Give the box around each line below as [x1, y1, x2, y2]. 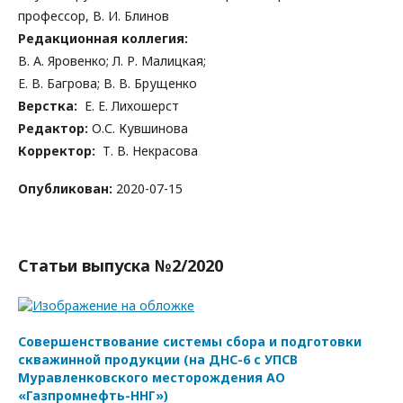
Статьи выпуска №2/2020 [18, 255, 223, 276]
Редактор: [18, 120, 88, 137]
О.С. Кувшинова [88, 120, 188, 137]
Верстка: [18, 97, 85, 114]
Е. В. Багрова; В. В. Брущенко [18, 75, 197, 92]
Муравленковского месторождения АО [18, 369, 285, 386]
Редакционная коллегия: [18, 30, 188, 47]
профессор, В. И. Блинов [18, 7, 169, 24]
